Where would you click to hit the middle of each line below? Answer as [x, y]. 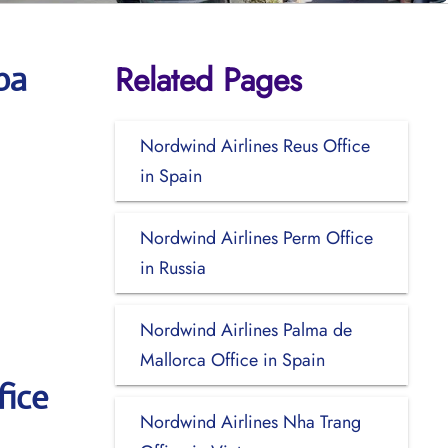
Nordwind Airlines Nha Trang [250, 421]
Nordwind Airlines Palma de [245, 329]
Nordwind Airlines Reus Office [254, 145]
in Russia [172, 267]
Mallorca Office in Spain [232, 359]
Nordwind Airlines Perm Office [256, 237]
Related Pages [208, 79]
